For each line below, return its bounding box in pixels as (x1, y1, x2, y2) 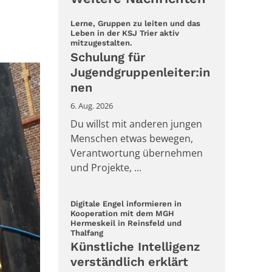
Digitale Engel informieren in (70, 199, 182, 208)
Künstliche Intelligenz (70, 239, 200, 254)
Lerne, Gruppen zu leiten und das (70, 19, 200, 29)
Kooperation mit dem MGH (70, 208, 174, 218)
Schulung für (70, 49, 145, 64)
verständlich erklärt (70, 254, 188, 270)
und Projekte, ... (70, 160, 141, 174)
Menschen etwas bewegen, (70, 131, 193, 145)
